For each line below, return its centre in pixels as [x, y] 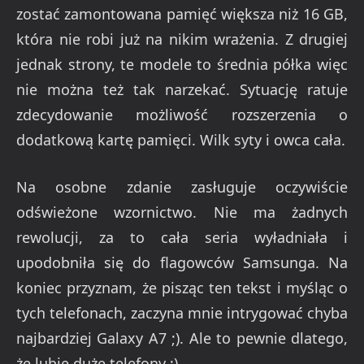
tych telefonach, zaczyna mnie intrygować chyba [182, 313]
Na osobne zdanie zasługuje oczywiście [182, 187]
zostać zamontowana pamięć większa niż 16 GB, [182, 13]
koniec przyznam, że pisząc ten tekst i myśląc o [182, 288]
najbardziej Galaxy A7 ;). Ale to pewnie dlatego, [182, 338]
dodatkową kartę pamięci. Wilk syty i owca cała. [181, 139]
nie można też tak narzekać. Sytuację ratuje [182, 89]
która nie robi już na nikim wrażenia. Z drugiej [182, 39]
